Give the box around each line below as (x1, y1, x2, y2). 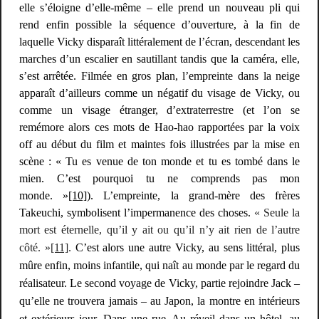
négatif (157, 87, 188, 100)
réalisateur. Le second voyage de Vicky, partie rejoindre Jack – (19, 277, 300, 290)
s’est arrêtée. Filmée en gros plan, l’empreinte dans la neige (19, 70, 300, 83)
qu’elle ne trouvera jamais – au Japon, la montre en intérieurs (19, 295, 300, 308)
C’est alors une (75, 241, 150, 254)
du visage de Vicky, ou (187, 87, 300, 100)
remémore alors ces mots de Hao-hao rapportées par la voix (19, 121, 300, 134)
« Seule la (254, 206, 300, 219)
